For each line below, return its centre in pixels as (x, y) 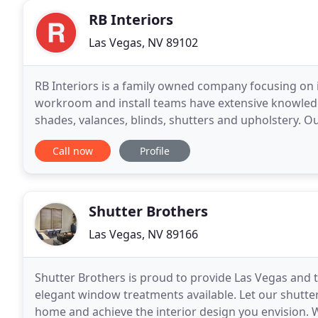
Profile (155, 151)
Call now (73, 151)
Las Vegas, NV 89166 (143, 234)
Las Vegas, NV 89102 (143, 43)
